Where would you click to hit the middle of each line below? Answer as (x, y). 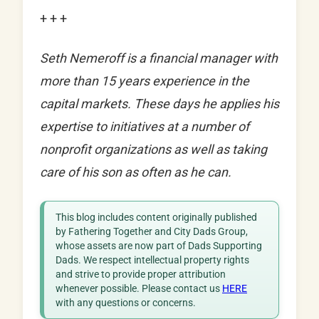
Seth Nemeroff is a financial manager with (159, 58)
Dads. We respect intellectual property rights (152, 260)
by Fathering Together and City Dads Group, (152, 232)
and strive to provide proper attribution (141, 274)
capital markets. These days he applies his (159, 104)
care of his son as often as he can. (136, 172)
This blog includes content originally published (156, 218)
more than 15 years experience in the (145, 81)
